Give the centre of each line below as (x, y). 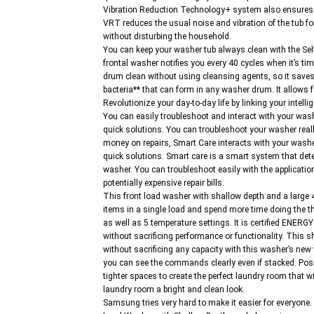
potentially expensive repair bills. (164, 183)
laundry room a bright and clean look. (174, 290)
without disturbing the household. (167, 37)
